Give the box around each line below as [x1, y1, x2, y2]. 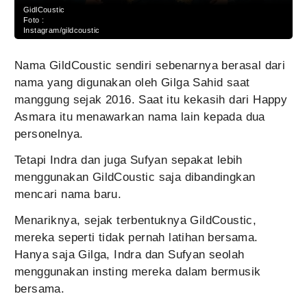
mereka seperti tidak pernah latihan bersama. [14, 231, 258, 245]
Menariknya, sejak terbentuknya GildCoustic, [14, 214, 257, 228]
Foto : [23, 16, 45, 25]
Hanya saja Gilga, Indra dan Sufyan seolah [14, 248, 245, 262]
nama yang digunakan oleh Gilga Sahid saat [14, 76, 250, 90]
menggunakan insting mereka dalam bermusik [14, 265, 261, 279]
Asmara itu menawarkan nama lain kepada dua [14, 110, 265, 124]
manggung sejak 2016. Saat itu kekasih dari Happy [14, 93, 288, 107]
